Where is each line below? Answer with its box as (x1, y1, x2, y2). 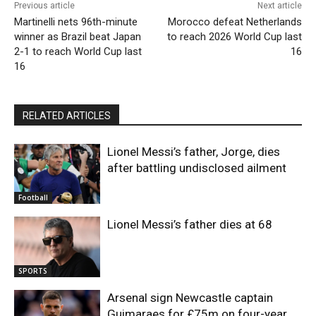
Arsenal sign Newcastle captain (107, 290, 274, 305)
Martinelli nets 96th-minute (14, 15, 138, 28)
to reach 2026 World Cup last (166, 30, 302, 43)
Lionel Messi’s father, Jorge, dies (107, 144, 281, 159)
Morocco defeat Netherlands (167, 15, 302, 28)
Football (18, 193, 48, 203)
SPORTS (18, 265, 47, 276)
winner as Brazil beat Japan (14, 30, 141, 43)
